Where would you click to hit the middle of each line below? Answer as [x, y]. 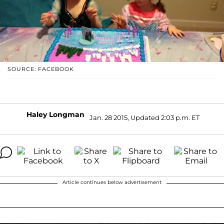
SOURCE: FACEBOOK [41, 69]
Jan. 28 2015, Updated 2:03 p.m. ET [144, 118]
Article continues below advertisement [112, 182]
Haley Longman [55, 114]
